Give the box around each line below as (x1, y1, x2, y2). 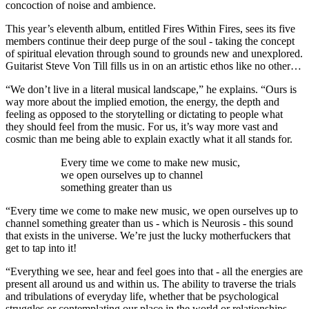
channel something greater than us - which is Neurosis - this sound (6, 217, 293, 230)
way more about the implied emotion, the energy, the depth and (6, 96, 279, 108)
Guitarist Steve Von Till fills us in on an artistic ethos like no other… (6, 60, 301, 72)
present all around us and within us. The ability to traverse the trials (6, 278, 296, 290)
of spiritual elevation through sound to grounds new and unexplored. (6, 48, 303, 60)
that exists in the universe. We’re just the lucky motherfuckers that (6, 230, 290, 242)
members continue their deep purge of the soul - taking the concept (6, 35, 295, 48)
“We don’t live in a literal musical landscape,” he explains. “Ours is (6, 83, 297, 96)
